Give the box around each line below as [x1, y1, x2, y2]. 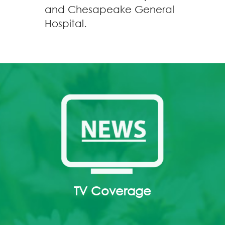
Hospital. [45, 18, 87, 29]
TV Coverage [74, 182, 151, 198]
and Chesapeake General [45, 4, 174, 15]
